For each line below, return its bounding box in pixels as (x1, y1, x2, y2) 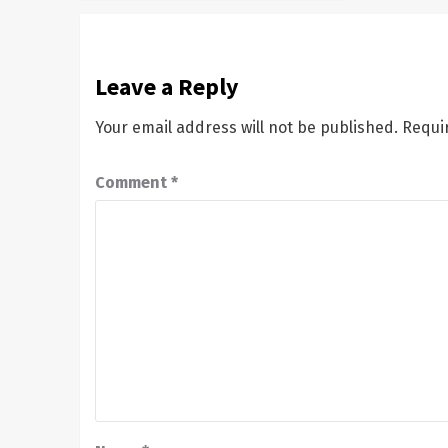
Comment (94, 172, 171, 192)
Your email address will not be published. (94, 117, 398, 137)
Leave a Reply (94, 70, 239, 102)
